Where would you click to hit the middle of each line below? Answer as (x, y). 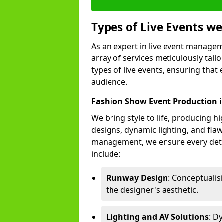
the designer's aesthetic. (152, 190)
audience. (109, 82)
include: (106, 154)
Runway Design (137, 178)
